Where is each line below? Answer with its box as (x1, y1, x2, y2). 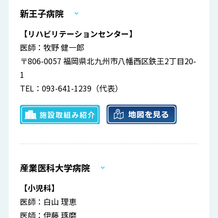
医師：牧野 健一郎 (20, 41, 85, 54)
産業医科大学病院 (20, 161, 91, 174)
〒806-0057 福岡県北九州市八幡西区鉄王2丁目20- (20, 55, 197, 67)
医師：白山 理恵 (20, 196, 77, 208)
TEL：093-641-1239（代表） (20, 82, 123, 94)
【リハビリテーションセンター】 (20, 28, 137, 40)
